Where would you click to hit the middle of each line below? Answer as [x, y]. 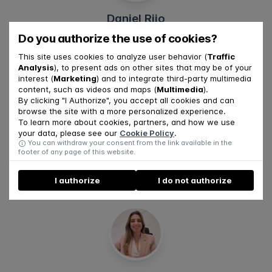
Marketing [75, 79]
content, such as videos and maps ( [87, 90]
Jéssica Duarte [136, 148]
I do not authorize [195, 180]
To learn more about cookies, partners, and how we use [127, 122]
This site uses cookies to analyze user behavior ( [113, 57]
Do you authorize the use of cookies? [118, 38]
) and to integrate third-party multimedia [174, 79]
